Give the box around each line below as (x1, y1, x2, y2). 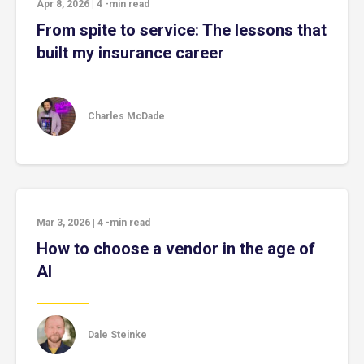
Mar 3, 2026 (37, 217, 90, 228)
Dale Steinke (88, 328, 147, 340)
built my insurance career (37, 43, 224, 63)
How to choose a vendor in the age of (37, 239, 315, 258)
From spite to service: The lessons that (37, 20, 327, 40)
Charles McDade (88, 110, 165, 122)
